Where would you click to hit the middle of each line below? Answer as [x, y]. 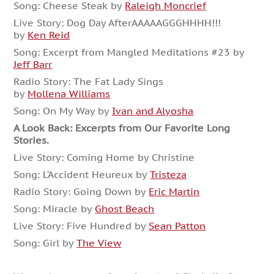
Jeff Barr [33, 64]
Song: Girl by [45, 243]
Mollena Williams [69, 93]
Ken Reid [49, 35]
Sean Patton [177, 225]
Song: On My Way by [63, 110]
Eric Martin [174, 191]
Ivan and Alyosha [153, 110]
